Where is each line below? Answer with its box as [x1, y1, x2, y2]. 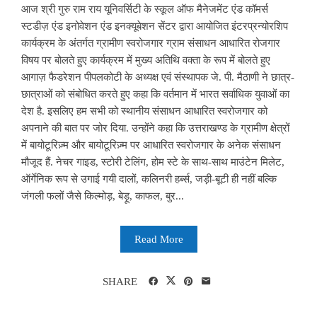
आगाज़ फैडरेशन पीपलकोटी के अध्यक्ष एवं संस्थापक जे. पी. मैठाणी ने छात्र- [21, 71, 294, 83]
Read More [134, 233, 183, 245]
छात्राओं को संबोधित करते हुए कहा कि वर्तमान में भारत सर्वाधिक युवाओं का [21, 88, 289, 100]
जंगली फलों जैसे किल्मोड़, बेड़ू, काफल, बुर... [21, 190, 184, 202]
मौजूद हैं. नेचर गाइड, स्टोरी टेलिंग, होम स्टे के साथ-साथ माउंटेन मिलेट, [21, 156, 284, 168]
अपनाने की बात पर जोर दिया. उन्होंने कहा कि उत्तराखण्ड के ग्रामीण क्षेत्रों [21, 122, 289, 134]
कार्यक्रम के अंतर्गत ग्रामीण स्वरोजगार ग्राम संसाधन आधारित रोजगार [21, 37, 280, 49]
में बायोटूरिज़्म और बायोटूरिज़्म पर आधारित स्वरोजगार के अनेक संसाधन [21, 139, 281, 151]
